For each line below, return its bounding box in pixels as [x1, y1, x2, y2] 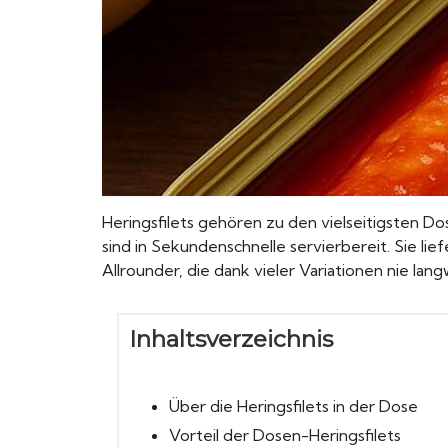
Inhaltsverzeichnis [129, 325, 333, 354]
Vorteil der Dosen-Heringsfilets [168, 425, 401, 446]
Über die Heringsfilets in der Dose [168, 396, 418, 417]
